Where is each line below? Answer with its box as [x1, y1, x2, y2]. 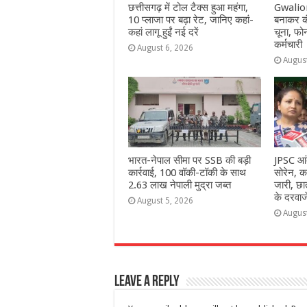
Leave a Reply [114, 274, 180, 291]
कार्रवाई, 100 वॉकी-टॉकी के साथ [128, 167, 246, 180]
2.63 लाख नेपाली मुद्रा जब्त [128, 179, 231, 192]
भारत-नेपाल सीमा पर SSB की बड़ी [128, 154, 251, 167]
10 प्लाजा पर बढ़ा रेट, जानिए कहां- [128, 13, 254, 26]
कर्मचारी [273, 38, 302, 51]
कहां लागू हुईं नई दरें [128, 25, 199, 38]
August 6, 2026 [137, 42, 193, 53]
